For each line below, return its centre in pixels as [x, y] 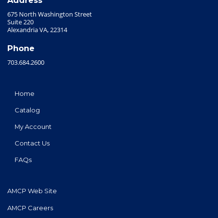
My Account [33, 126]
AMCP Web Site [32, 191]
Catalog [27, 110]
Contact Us [32, 143]
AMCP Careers [30, 208]
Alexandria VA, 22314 [37, 30]
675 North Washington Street [50, 14]
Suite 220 [21, 22]
